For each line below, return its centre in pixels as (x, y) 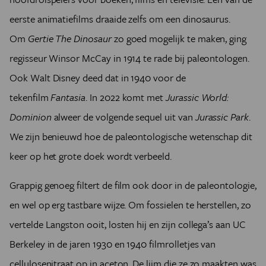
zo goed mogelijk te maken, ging (180, 39)
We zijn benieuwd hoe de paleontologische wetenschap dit (131, 137)
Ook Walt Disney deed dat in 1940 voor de (98, 78)
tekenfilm (30, 97)
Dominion (32, 117)
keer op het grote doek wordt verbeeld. (92, 156)
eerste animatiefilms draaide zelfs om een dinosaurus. (120, 19)
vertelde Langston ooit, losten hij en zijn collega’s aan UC (128, 224)
